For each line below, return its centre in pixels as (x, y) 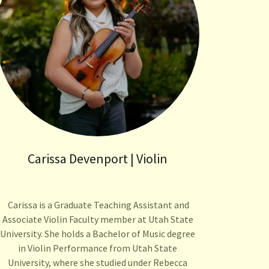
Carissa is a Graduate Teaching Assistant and (98, 204)
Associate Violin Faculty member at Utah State (98, 219)
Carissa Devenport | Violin (98, 158)
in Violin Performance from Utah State (98, 248)
